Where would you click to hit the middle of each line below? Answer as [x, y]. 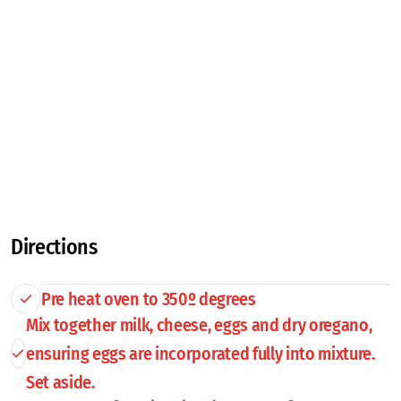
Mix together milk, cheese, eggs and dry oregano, [199, 324]
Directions [54, 247]
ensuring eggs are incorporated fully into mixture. [200, 353]
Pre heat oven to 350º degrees [149, 299]
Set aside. [60, 382]
